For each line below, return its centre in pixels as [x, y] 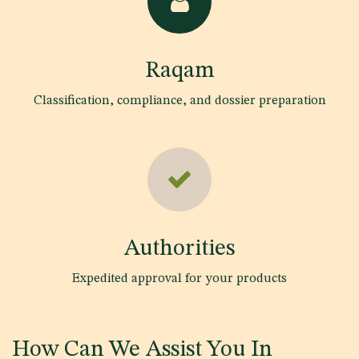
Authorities [179, 248]
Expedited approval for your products [179, 278]
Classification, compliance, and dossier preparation [179, 101]
